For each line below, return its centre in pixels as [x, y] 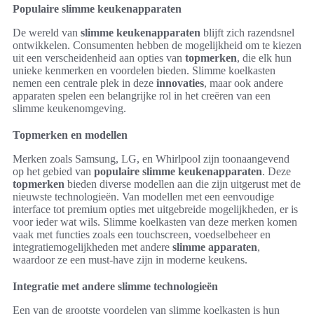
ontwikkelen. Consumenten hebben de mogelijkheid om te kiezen [157, 45]
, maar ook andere [244, 83]
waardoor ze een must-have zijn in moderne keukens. [130, 259]
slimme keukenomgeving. [69, 108]
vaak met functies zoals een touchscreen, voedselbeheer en [142, 234]
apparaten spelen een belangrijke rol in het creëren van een [142, 95]
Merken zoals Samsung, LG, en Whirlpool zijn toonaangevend [151, 158]
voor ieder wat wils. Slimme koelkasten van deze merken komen [155, 221]
